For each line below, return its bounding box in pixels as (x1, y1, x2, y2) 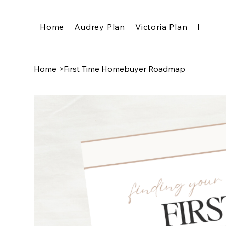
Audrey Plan (74, 22, 126, 32)
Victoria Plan (135, 22, 188, 32)
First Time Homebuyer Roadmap (64, 64, 186, 74)
